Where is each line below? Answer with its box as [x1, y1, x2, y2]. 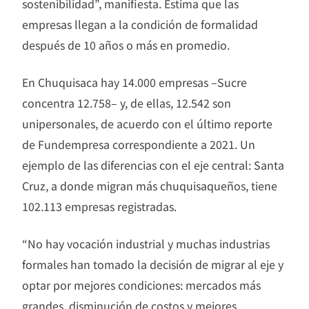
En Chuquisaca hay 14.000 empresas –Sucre [22, 73, 247, 90]
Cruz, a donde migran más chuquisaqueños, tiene [22, 177, 277, 194]
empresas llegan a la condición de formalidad [22, 15, 258, 32]
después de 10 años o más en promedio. [22, 36, 230, 53]
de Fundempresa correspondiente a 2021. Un [22, 135, 255, 152]
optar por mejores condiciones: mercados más [22, 276, 261, 293]
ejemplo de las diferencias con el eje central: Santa [22, 156, 284, 173]
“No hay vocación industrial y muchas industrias [22, 235, 270, 252]
